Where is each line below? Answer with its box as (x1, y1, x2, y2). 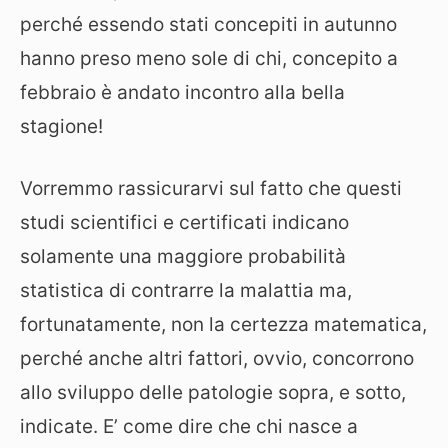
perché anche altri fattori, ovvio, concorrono (20, 347, 414, 370)
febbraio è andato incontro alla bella (20, 80, 345, 104)
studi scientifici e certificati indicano (20, 211, 349, 234)
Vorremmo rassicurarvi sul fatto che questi (20, 177, 402, 200)
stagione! (20, 114, 103, 138)
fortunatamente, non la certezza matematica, (20, 313, 427, 336)
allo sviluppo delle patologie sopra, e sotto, (20, 381, 406, 404)
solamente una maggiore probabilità (20, 245, 346, 268)
